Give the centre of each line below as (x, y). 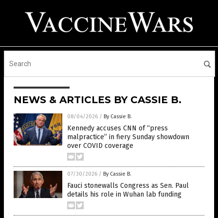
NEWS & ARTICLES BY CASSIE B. (98, 100)
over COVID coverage (100, 146)
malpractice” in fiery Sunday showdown (128, 137)
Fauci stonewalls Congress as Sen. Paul (128, 186)
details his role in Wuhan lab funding (124, 194)
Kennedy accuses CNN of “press (118, 128)
